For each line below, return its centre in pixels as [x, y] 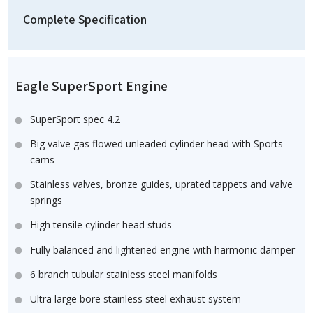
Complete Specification [85, 19]
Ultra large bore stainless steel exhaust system [135, 299]
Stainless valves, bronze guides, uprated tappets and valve [161, 184]
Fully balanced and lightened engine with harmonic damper [162, 249]
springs [46, 201]
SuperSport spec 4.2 [75, 119]
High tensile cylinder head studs [101, 225]
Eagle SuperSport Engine [92, 86]
